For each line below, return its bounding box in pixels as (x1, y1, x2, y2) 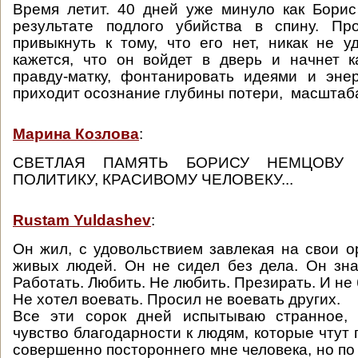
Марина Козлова (13, 125, 139, 142)
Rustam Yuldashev (13, 212, 151, 229)
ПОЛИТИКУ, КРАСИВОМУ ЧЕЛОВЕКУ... (13, 171, 293, 188)
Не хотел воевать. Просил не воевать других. (13, 291, 344, 308)
